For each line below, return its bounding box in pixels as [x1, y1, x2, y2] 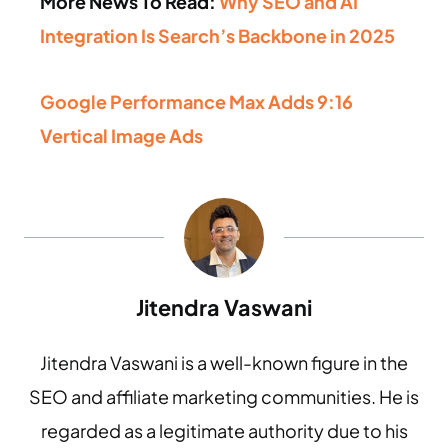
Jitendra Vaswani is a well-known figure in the [40, 350, 408, 374]
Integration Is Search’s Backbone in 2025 [40, 23, 395, 47]
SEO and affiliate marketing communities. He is [29, 384, 419, 408]
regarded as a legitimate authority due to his [40, 418, 408, 442]
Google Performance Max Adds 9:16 [40, 89, 353, 113]
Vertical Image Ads [40, 123, 203, 147]
